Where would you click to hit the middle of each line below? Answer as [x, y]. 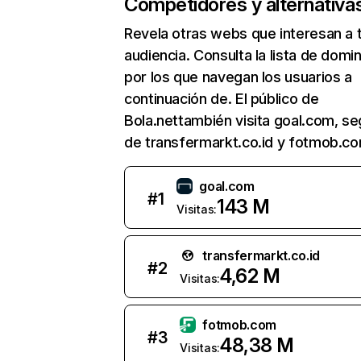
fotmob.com [240, 325]
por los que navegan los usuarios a [238, 77]
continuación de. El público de [222, 99]
